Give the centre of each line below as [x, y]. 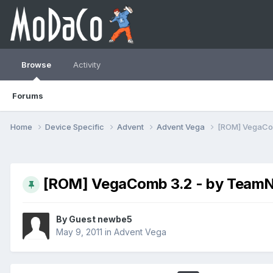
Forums [28, 96]
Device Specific [76, 126]
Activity [87, 65]
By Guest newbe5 [94, 219]
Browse [36, 65]
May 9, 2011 [79, 232]
